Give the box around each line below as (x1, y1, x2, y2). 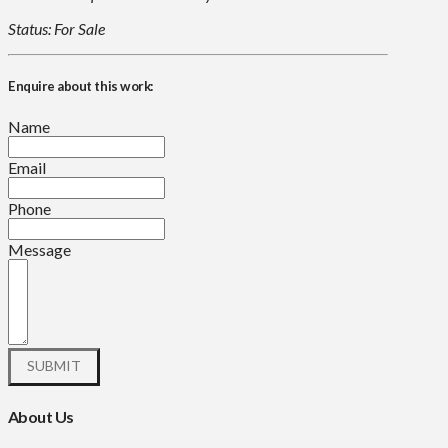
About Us (8, 406, 74, 426)
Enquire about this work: (8, 78, 154, 95)
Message (8, 239, 71, 259)
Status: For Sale (8, 19, 105, 39)
